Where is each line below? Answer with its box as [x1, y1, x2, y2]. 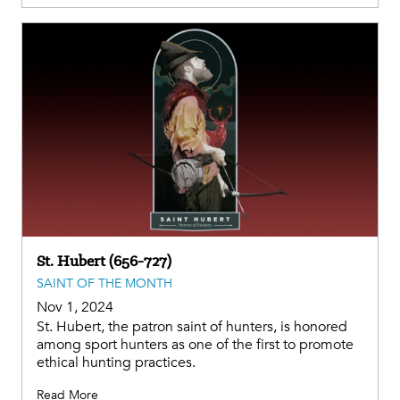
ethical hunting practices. [37, 352, 196, 372]
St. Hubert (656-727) [37, 250, 171, 271]
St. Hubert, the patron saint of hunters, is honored [37, 316, 347, 337]
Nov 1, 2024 [37, 296, 113, 317]
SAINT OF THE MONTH [37, 274, 172, 292]
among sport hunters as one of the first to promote [37, 334, 354, 354]
